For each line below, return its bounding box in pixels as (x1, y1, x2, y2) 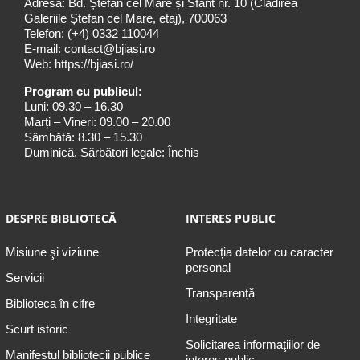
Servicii (5, 271, 44, 285)
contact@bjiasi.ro (64, 42, 155, 56)
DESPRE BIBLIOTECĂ (5, 211, 117, 227)
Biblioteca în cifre (5, 297, 95, 311)
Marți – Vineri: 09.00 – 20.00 (24, 115, 170, 129)
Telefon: (24, 27, 64, 41)
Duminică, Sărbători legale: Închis (24, 145, 199, 160)
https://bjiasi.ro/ (55, 57, 133, 72)
